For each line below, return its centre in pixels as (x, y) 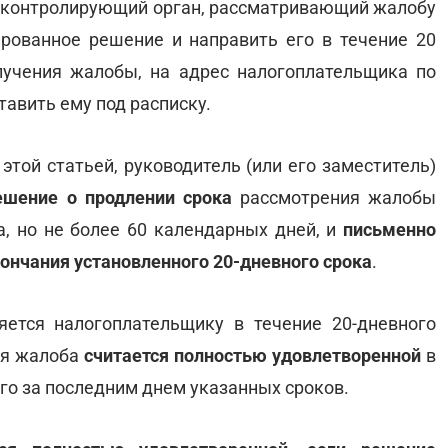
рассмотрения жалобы (334, 197)
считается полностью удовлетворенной (252, 355)
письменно (389, 229)
